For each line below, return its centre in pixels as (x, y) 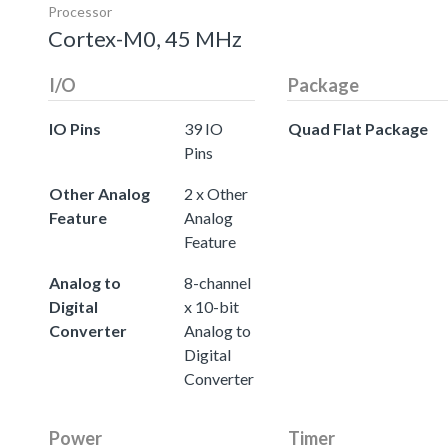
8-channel (217, 282)
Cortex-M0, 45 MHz (145, 38)
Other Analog (99, 193)
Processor (80, 11)
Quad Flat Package (358, 128)
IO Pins (75, 128)
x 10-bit (211, 306)
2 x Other (216, 193)
